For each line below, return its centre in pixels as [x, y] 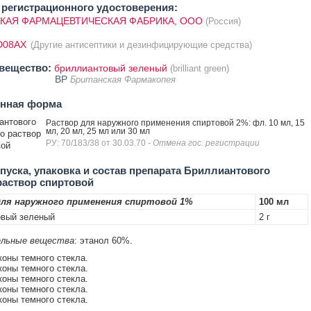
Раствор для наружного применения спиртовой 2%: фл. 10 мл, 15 [175, 123]
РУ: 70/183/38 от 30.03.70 [96, 143]
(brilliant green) [199, 68]
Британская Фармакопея [123, 79]
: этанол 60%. [103, 241]
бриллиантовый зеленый [110, 68]
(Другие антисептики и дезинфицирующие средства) [141, 45]
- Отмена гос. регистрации [203, 143]
